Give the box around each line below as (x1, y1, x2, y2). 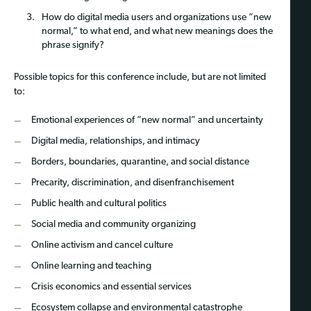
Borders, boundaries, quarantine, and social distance (31, 156, 249, 167)
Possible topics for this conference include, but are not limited (14, 72, 266, 83)
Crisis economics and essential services (31, 281, 192, 292)
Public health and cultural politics (31, 198, 167, 209)
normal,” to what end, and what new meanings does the (42, 26, 273, 37)
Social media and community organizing (31, 219, 196, 230)
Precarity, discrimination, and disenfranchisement (31, 177, 234, 188)
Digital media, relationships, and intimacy (31, 135, 200, 146)
